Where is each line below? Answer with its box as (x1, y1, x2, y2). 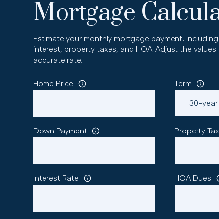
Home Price (33, 79, 74, 88)
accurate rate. (33, 55, 83, 65)
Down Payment (33, 126, 88, 135)
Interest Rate (33, 174, 79, 183)
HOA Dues (174, 174, 211, 183)
